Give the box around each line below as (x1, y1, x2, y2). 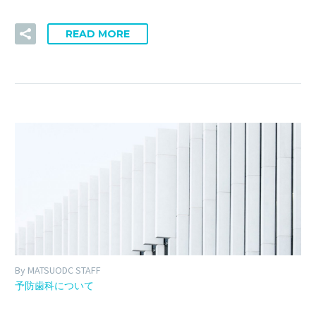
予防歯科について (15, 279, 94, 292)
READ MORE (66, 28, 130, 41)
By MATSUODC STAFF (15, 263, 101, 276)
